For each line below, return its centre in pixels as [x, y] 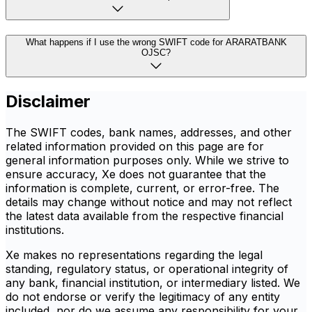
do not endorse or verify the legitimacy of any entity [143, 297]
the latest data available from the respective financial [145, 216]
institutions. [35, 230]
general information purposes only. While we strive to [147, 161]
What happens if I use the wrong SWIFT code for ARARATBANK [156, 42]
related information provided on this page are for [135, 147]
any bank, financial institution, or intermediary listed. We [153, 283]
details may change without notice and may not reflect [149, 202]
